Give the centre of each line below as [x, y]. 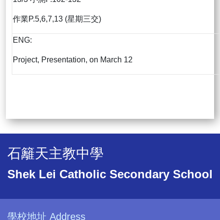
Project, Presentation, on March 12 [73, 60]
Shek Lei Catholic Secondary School [110, 174]
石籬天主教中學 [55, 154]
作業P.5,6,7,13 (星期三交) [57, 19]
